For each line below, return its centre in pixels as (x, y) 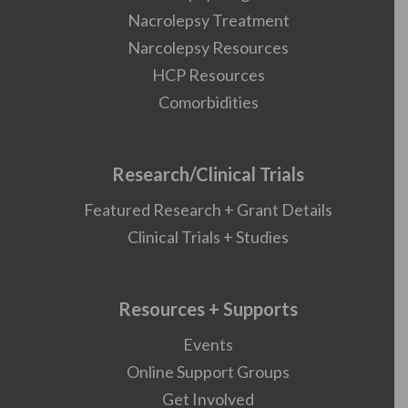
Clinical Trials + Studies (208, 237)
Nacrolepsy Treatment (208, 20)
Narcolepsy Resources (208, 47)
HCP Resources (208, 75)
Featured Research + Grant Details (208, 209)
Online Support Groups (208, 372)
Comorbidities (208, 102)
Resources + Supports (208, 309)
